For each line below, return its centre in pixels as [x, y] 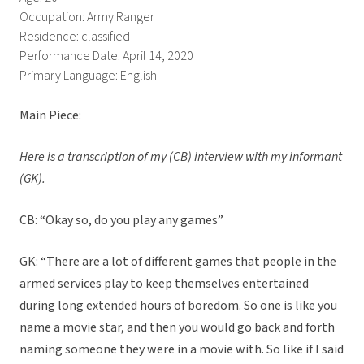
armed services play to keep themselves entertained [164, 284]
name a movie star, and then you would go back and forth [177, 328]
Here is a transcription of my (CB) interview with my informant [181, 157]
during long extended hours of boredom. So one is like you [178, 306]
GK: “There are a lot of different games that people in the [178, 262]
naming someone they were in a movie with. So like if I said [182, 350]
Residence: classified [75, 37]
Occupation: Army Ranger [87, 17]
